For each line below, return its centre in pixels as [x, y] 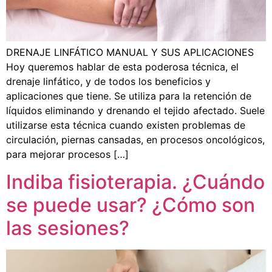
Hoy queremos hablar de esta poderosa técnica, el [122, 67]
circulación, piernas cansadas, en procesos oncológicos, [135, 140]
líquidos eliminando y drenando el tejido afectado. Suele [135, 111]
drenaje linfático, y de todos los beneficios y [108, 82]
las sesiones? [68, 228]
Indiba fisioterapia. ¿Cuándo [135, 182]
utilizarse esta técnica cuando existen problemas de [126, 125]
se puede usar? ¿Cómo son [131, 205]
